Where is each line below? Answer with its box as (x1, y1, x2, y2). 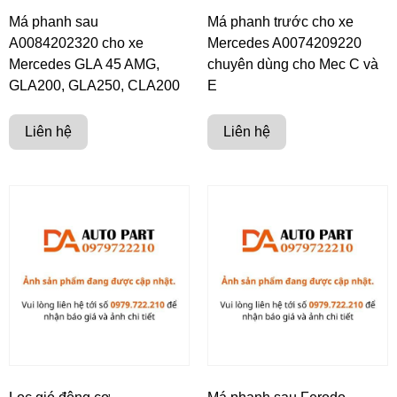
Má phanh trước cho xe (207, 14, 354, 30)
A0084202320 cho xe (9, 35, 144, 51)
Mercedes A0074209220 (207, 35, 362, 51)
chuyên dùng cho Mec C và (207, 57, 378, 73)
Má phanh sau (9, 14, 98, 30)
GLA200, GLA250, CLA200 (9, 78, 180, 94)
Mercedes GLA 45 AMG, (9, 57, 160, 73)
